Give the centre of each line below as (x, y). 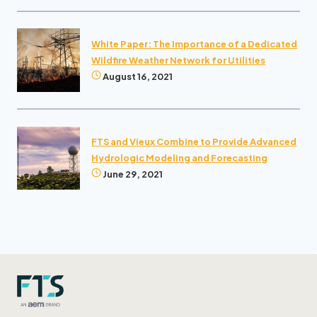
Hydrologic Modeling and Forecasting (180, 157)
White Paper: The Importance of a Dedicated (195, 44)
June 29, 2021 (133, 174)
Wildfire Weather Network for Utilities (179, 60)
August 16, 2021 (138, 76)
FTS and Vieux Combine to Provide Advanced (194, 141)
